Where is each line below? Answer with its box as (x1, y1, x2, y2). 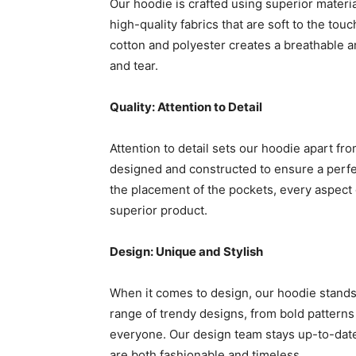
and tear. (110, 58, 158, 74)
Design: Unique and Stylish (110, 244, 263, 260)
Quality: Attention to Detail (110, 99, 262, 115)
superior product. (110, 203, 207, 219)
